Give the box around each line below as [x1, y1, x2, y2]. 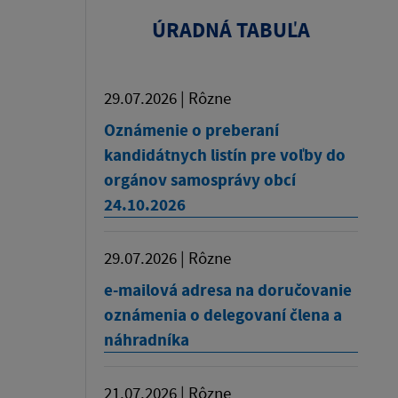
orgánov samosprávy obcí [104, 168, 296, 190]
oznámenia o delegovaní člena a [104, 303, 342, 325]
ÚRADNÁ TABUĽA [152, 15, 310, 44]
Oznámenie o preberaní [104, 118, 279, 140]
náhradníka [104, 328, 189, 350]
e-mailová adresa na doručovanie [104, 278, 352, 300]
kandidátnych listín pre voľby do [104, 143, 346, 165]
